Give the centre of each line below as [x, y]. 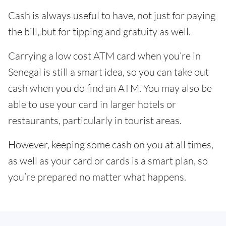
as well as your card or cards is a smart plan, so [108, 161]
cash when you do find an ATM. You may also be [110, 88]
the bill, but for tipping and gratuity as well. [99, 32]
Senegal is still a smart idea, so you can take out [108, 72]
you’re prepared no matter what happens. [97, 177]
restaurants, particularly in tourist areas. [95, 120]
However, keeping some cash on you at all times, [111, 145]
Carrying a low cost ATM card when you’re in [104, 56]
